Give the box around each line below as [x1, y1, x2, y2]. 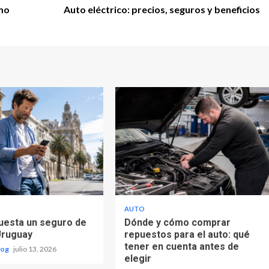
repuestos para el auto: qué [124, 228, 250, 240]
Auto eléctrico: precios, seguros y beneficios [64, 3, 260, 15]
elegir [124, 252, 151, 264]
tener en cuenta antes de [124, 240, 239, 252]
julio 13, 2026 [13, 244, 57, 253]
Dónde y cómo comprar [124, 216, 231, 228]
